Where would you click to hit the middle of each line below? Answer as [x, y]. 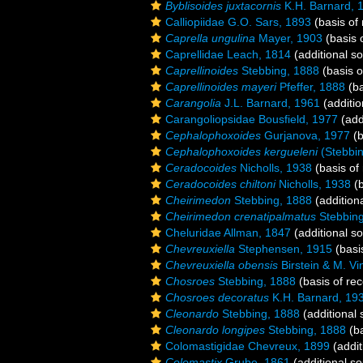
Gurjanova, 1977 [305, 135]
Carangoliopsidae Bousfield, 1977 [252, 119]
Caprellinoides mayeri [221, 87]
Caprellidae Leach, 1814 [228, 54]
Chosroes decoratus [217, 297]
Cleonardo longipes [215, 330]
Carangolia [193, 103]
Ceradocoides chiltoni [220, 184]
